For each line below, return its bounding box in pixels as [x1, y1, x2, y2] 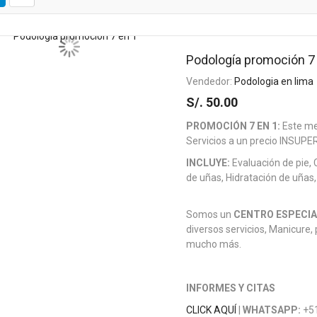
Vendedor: [186, 76, 235, 87]
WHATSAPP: [243, 304, 301, 316]
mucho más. [186, 238, 242, 250]
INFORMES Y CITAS [186, 282, 276, 294]
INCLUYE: [186, 157, 231, 168]
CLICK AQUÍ [186, 304, 237, 316]
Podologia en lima [234, 76, 314, 87]
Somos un [186, 209, 234, 220]
